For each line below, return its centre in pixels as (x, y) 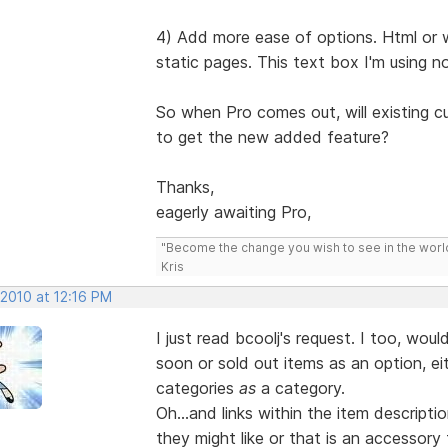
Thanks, (184, 186)
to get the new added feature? (272, 136)
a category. (300, 387)
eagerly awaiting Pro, (233, 211)
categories (197, 387)
